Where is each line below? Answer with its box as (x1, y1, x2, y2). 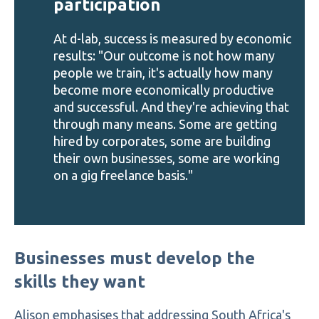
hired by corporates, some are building (53, 133, 271, 148)
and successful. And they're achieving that (53, 99, 289, 114)
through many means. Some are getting (53, 116, 277, 131)
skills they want (14, 271, 145, 291)
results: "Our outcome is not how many (53, 48, 275, 63)
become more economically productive (53, 82, 274, 97)
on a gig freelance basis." (53, 167, 193, 182)
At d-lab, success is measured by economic (53, 31, 291, 46)
